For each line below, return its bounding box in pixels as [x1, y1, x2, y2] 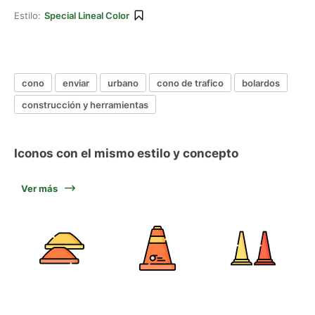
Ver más [21, 183, 58, 194]
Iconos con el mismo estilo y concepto [14, 146, 238, 160]
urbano [108, 77, 139, 89]
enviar [63, 77, 89, 89]
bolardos [242, 77, 280, 89]
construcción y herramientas [22, 98, 148, 110]
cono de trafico [157, 77, 224, 89]
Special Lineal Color [44, 10, 129, 21]
